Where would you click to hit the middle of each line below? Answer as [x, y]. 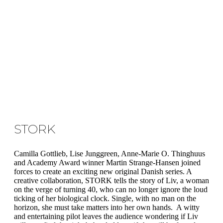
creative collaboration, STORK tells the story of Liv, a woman [111, 180]
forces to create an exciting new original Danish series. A [103, 171]
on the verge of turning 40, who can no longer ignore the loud [111, 189]
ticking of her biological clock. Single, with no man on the [105, 198]
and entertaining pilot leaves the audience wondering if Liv [106, 216]
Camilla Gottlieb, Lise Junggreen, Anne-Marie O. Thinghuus [110, 153]
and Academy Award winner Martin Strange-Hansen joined [107, 162]
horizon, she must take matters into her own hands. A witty [107, 207]
